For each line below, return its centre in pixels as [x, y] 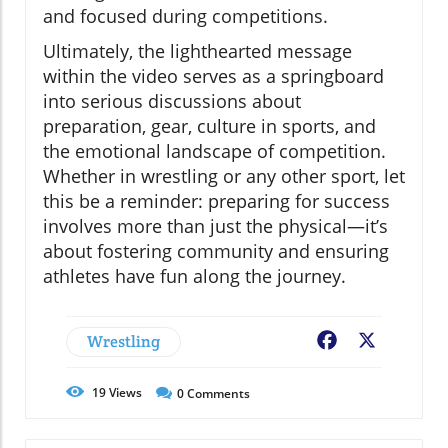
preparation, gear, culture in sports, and [209, 125]
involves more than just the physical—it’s [215, 225]
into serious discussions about [172, 100]
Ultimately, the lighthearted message [197, 50]
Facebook [376, 341]
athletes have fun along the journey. [194, 275]
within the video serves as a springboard [213, 75]
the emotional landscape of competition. [214, 150]
